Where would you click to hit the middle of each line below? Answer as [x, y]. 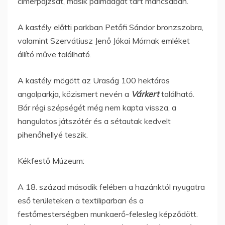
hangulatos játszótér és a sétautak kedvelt [94, 121]
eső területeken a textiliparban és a [81, 200]
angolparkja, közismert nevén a [74, 94]
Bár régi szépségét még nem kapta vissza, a [97, 107]
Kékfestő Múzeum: [51, 160]
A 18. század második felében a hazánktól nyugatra [111, 187]
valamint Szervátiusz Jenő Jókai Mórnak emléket [104, 40]
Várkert [146, 94]
